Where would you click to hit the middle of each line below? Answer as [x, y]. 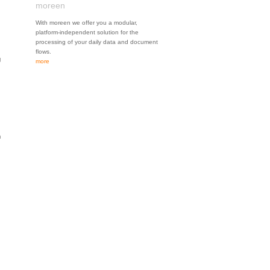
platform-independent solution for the [87, 32]
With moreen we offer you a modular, [86, 23]
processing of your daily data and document [96, 42]
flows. [43, 52]
